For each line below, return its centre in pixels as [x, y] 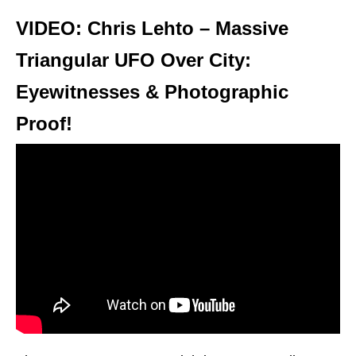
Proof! [44, 123]
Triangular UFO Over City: [133, 60]
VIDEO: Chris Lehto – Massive [152, 28]
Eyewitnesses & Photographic [152, 91]
